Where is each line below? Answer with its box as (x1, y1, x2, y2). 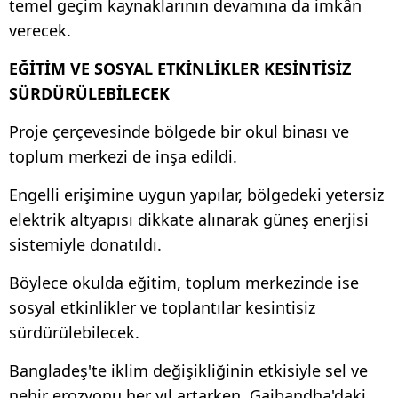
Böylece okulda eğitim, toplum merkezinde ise (9, 271, 359, 293)
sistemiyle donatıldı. (9, 233, 162, 255)
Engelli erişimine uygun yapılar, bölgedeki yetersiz (9, 183, 384, 205)
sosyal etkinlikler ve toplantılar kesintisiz (9, 296, 315, 318)
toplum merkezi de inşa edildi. (9, 145, 237, 167)
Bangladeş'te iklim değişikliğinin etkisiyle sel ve (9, 359, 368, 381)
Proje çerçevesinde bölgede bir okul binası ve (9, 120, 349, 142)
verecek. (9, 19, 71, 41)
